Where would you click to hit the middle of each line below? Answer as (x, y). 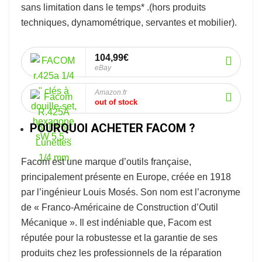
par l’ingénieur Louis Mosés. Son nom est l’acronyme (131, 192)
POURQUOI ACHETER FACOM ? (113, 128)
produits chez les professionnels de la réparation (121, 253)
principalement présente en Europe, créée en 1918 (126, 177)
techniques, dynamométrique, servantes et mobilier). (129, 23)
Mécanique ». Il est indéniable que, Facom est (116, 223)
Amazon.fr (111, 92)
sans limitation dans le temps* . (85, 7)
